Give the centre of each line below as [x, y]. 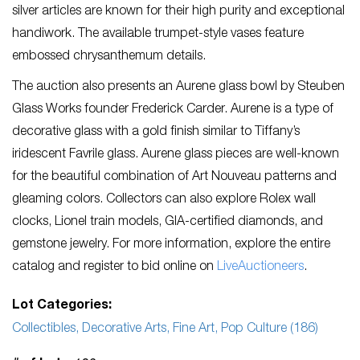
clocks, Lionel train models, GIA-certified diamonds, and [168, 223]
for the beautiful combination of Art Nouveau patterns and [174, 178]
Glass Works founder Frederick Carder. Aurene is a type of [173, 110]
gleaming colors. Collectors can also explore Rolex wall [164, 200]
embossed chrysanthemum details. [110, 57]
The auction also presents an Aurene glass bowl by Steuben [178, 88]
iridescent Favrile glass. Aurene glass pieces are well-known [176, 155]
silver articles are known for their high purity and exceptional [178, 12]
